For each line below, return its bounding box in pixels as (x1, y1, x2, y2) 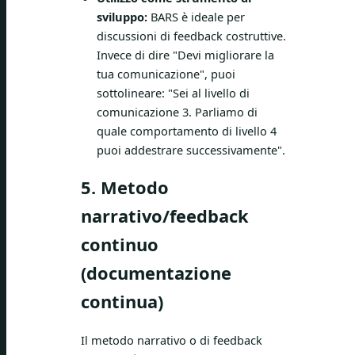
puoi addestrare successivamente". (97, 141, 285, 158)
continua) (81, 289, 163, 313)
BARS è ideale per (147, 8, 245, 25)
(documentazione (81, 261, 231, 284)
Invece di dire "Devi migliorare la (97, 46, 274, 63)
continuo (81, 232, 158, 256)
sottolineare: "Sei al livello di (97, 84, 250, 101)
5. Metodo (81, 175, 169, 199)
